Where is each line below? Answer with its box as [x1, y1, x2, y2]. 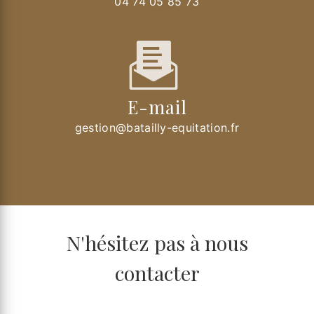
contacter [114, 259, 200, 287]
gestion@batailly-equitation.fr [74, 121, 240, 135]
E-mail [127, 95, 187, 119]
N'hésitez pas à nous [66, 229, 248, 257]
